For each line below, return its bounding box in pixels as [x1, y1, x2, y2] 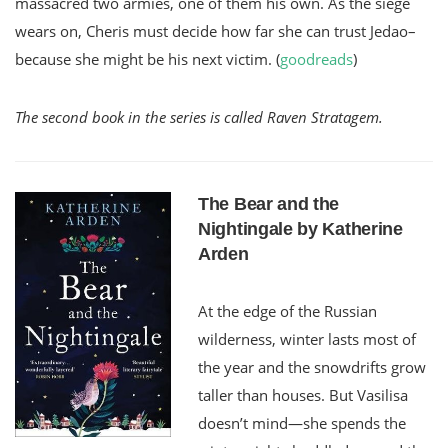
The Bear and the [198, 193, 340, 214]
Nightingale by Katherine [198, 218, 403, 239]
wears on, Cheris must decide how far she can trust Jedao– [15, 20, 416, 41]
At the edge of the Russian [198, 300, 377, 321]
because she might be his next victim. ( [15, 48, 280, 69]
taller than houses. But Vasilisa [198, 384, 408, 405]
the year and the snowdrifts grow [198, 356, 426, 377]
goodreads [280, 48, 353, 69]
